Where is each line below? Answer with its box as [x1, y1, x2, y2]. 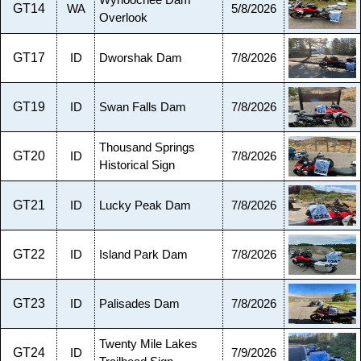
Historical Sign [99, 159, 175, 172]
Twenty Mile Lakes [99, 338, 197, 351]
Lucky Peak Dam [99, 199, 191, 212]
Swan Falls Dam [99, 101, 186, 114]
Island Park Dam [99, 248, 188, 261]
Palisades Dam [99, 297, 180, 310]
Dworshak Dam [99, 52, 182, 64]
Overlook [99, 11, 147, 24]
